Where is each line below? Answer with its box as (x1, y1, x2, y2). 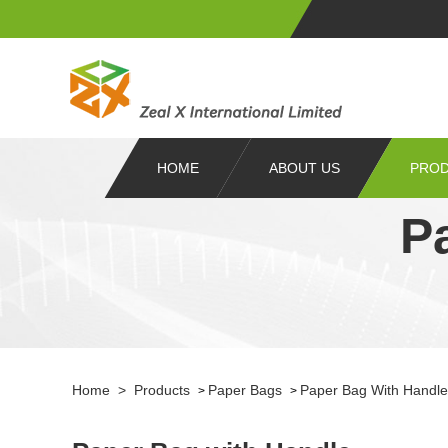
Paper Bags (208, 382, 282, 398)
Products (134, 382, 190, 398)
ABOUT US (269, 160, 340, 176)
